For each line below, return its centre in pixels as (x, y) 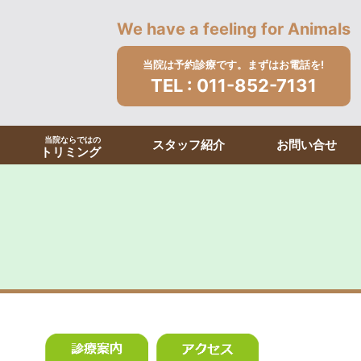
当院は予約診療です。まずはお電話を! (234, 64)
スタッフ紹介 (189, 145)
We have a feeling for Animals (233, 29)
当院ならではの (73, 139)
